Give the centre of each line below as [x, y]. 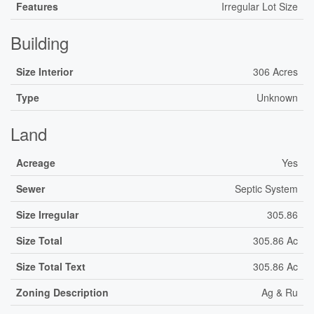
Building [40, 42]
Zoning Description [62, 292]
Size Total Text [51, 266]
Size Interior [45, 71]
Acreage [36, 163]
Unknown [277, 97]
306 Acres [275, 71]
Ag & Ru [280, 292]
